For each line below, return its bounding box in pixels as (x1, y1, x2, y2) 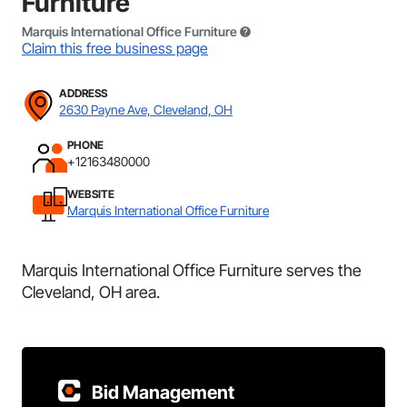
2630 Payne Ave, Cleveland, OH (59, 102, 233, 117)
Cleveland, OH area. (22, 283, 160, 302)
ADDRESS (59, 86, 107, 100)
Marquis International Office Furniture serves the (22, 261, 362, 280)
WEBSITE (67, 187, 114, 201)
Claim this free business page (22, 39, 208, 57)
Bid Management (92, 382, 234, 403)
